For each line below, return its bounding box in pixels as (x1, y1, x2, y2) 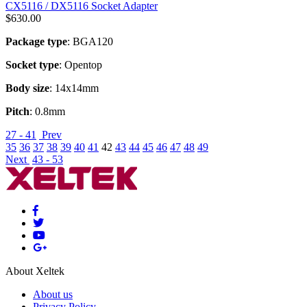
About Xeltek (5, 265, 64, 277)
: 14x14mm (49, 82, 99, 94)
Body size (5, 82, 49, 94)
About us (33, 288, 73, 300)
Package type (5, 35, 67, 47)
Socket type (5, 58, 59, 71)
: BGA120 (67, 35, 113, 47)
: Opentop (59, 58, 102, 71)
